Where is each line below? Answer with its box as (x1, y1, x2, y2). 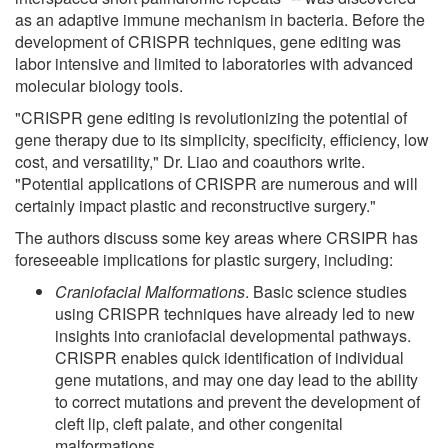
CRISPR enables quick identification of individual (55, 345, 404, 369)
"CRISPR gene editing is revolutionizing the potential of (15, 105, 407, 129)
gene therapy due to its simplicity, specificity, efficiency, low (15, 127, 429, 151)
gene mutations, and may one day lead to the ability (55, 367, 418, 391)
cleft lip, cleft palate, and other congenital (55, 411, 343, 435)
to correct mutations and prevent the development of (55, 389, 420, 413)
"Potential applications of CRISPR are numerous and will (15, 171, 418, 195)
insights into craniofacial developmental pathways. (55, 323, 411, 347)
